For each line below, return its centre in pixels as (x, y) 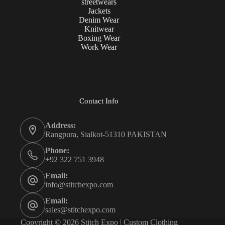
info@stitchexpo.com (79, 185)
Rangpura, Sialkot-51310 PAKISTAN (106, 134)
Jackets (99, 11)
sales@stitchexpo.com (80, 210)
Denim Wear (99, 20)
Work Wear (99, 47)
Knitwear (99, 29)
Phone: (57, 150)
